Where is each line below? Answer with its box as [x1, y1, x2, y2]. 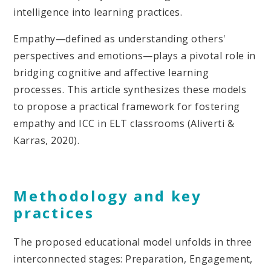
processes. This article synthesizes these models [13, 82, 247, 96]
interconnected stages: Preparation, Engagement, [13, 252, 253, 266]
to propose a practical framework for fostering [13, 99, 240, 113]
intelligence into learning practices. [13, 5, 183, 19]
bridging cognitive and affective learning [13, 65, 209, 79]
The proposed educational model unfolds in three [13, 235, 252, 249]
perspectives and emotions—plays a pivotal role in [13, 48, 256, 62]
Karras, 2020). [13, 133, 80, 147]
